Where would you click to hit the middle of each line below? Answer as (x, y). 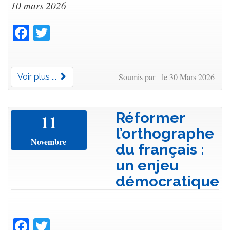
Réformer (150, 118)
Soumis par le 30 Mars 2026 (166, 77)
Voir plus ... (38, 77)
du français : (160, 150)
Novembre (49, 142)
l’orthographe (165, 134)
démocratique (167, 181)
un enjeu (147, 166)
